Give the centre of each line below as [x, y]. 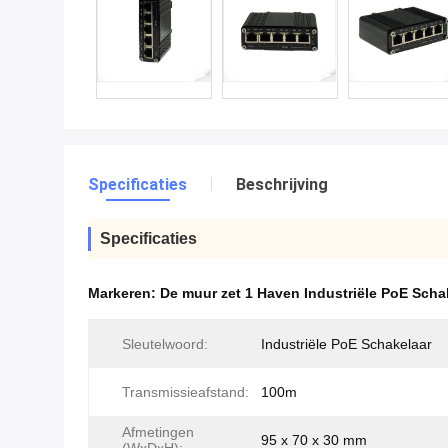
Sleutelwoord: [165, 344]
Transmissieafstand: [185, 392]
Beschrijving [282, 184]
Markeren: [124, 293]
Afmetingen [158, 432]
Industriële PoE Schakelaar [346, 344]
